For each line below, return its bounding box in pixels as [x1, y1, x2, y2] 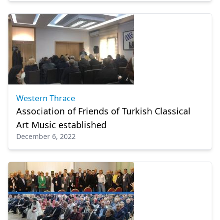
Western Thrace [16, 93, 75, 104]
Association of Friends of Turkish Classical [16, 105, 191, 117]
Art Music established [16, 119, 107, 131]
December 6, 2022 [16, 132, 76, 141]
